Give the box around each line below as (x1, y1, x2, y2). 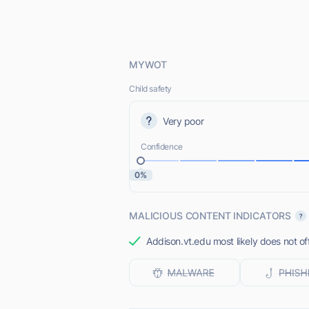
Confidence (141, 141, 183, 152)
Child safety (129, 83, 172, 94)
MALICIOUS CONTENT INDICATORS (129, 210, 292, 221)
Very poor (163, 114, 204, 127)
